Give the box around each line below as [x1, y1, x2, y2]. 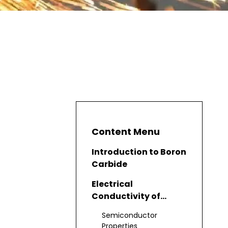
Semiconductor [102, 210, 157, 221]
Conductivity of [92, 190, 160, 203]
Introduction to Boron [92, 146, 186, 158]
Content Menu [92, 125, 160, 138]
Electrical [92, 178, 133, 190]
